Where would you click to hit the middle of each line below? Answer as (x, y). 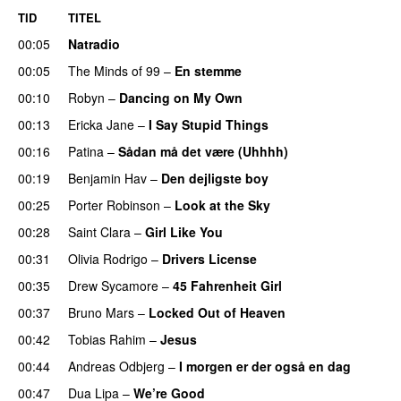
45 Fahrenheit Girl (227, 285)
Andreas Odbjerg (116, 366)
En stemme (208, 70)
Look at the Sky (222, 205)
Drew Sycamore (113, 285)
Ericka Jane (101, 124)
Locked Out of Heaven (217, 312)
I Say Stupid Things (209, 124)
